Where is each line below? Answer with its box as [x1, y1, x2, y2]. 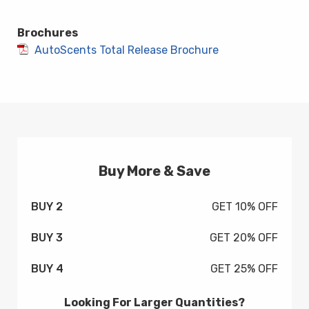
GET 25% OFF [210, 262, 278, 276]
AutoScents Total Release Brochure [34, 43, 219, 57]
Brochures [17, 26, 78, 40]
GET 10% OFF [212, 200, 278, 214]
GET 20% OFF [210, 231, 278, 245]
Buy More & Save [99, 163, 210, 180]
